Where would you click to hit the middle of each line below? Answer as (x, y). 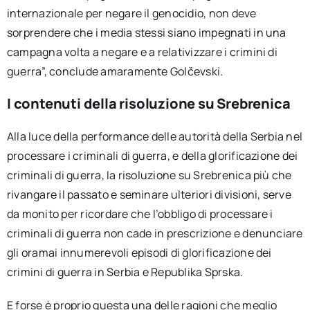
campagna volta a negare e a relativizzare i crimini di (142, 52)
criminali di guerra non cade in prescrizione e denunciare (155, 233)
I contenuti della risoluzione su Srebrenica (148, 103)
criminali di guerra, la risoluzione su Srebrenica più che (149, 175)
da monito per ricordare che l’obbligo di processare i (140, 214)
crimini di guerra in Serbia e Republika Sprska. (125, 272)
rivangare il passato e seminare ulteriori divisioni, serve (149, 194)
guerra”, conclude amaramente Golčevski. (115, 71)
